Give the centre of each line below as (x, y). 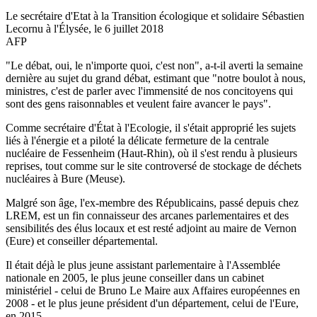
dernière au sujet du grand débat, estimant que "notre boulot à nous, (156, 78)
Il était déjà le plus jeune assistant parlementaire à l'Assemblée (143, 265)
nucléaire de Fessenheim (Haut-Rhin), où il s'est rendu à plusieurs (151, 153)
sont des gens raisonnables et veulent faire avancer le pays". (138, 103)
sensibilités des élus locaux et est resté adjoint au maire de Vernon (151, 228)
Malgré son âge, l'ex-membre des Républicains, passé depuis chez (152, 202)
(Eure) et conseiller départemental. (82, 241)
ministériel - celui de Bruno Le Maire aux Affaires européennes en (153, 290)
